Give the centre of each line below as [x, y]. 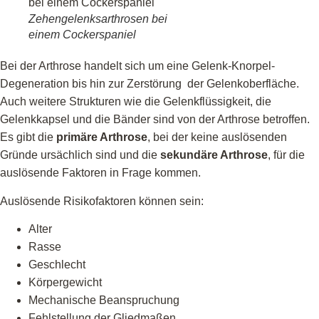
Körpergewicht [65, 283]
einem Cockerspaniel [82, 35]
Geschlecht [57, 265]
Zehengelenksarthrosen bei [98, 19]
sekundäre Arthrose [214, 155]
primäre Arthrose [102, 137]
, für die [286, 155]
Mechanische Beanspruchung [104, 300]
